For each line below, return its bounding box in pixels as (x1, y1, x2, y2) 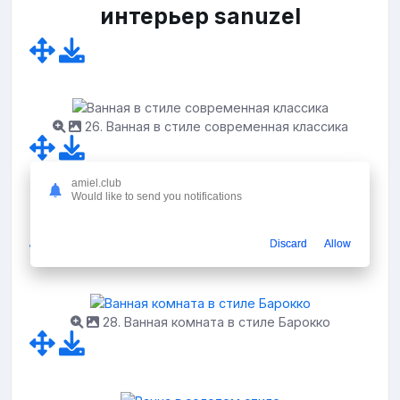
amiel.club (71, 176, 121, 189)
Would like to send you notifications (71, 189, 242, 203)
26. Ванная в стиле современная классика (80, 119, 348, 135)
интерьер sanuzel (99, 2, 301, 29)
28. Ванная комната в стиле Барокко (98, 314, 330, 330)
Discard (270, 237, 307, 250)
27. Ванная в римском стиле (125, 216, 304, 232)
